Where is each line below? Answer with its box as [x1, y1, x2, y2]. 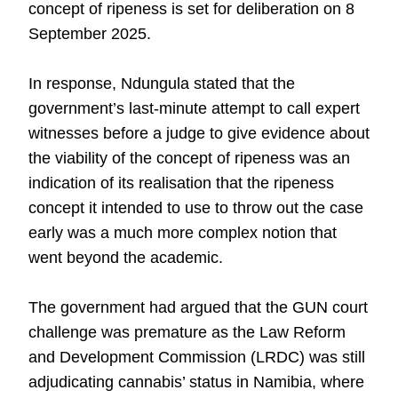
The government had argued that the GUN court [28, 298, 368, 316]
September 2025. [28, 25, 151, 43]
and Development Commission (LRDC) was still [28, 348, 365, 366]
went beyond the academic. [28, 249, 223, 267]
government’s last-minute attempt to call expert [28, 99, 360, 117]
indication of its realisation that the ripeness [28, 174, 334, 192]
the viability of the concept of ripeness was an [28, 149, 350, 167]
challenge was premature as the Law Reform [28, 323, 346, 341]
